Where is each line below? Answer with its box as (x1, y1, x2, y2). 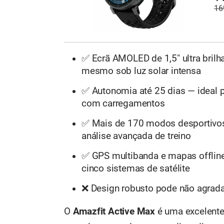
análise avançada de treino (81, 130, 191, 141)
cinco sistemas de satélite (81, 162, 190, 174)
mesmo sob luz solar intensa (81, 65, 201, 76)
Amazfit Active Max (72, 206, 155, 217)
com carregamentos (81, 97, 165, 109)
